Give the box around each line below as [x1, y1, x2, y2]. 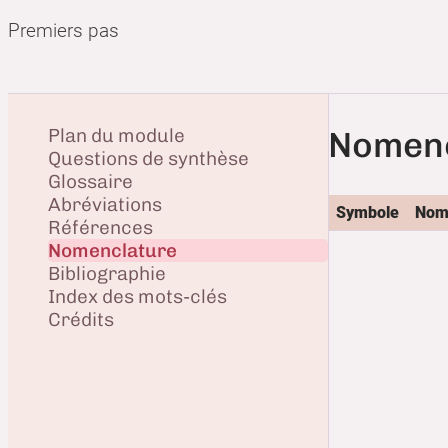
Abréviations [48, 192, 162, 216]
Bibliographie [48, 261, 166, 285]
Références [48, 215, 153, 239]
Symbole [336, 202, 399, 222]
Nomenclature [48, 238, 177, 262]
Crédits [48, 307, 114, 331]
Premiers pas [8, 19, 119, 42]
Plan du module [48, 123, 185, 147]
